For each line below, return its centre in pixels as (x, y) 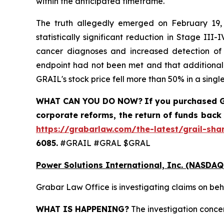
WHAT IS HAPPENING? (82, 209)
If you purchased (181, 101)
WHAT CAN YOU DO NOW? (89, 101)
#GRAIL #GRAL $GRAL (104, 143)
